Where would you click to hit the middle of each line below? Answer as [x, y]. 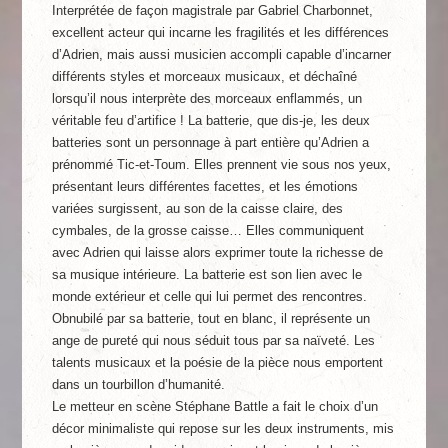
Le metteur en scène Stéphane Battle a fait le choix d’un [215, 406]
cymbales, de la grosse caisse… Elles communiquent [208, 230]
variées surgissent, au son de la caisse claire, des [198, 208]
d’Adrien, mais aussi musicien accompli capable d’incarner [222, 54]
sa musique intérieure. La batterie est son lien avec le [207, 274]
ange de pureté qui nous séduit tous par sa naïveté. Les [214, 340]
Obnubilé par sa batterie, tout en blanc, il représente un [211, 318]
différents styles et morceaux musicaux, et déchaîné [205, 76]
